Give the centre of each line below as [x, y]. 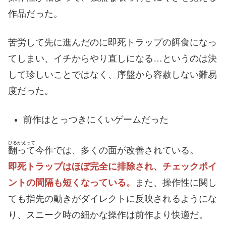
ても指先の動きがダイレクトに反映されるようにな [112, 199]
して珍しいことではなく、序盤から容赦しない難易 [112, 74]
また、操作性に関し [176, 183]
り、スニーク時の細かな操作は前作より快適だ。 [108, 215]
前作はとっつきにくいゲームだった [96, 119]
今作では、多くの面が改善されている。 [117, 151]
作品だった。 [35, 13]
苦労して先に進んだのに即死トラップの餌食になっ [112, 42]
